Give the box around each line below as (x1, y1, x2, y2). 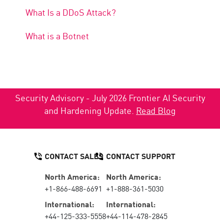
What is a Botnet (26, 29, 89, 42)
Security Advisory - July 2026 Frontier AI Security (15, 91, 205, 104)
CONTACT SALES (45, 149, 103, 162)
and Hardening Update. (44, 104, 136, 117)
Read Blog (136, 104, 176, 117)
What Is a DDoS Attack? (26, 5, 116, 19)
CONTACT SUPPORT (106, 149, 175, 162)
